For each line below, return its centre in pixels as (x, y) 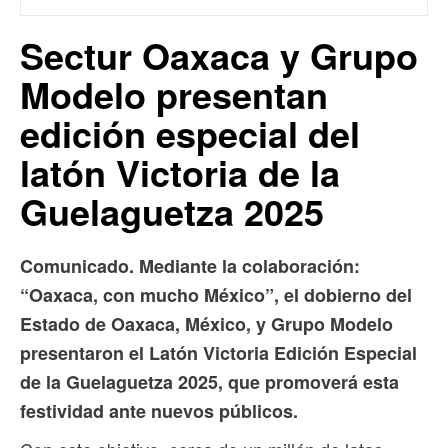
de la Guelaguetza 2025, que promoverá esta (209, 382)
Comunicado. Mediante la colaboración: (190, 266)
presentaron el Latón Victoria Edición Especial (218, 353)
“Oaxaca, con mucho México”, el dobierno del (216, 295)
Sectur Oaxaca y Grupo (219, 55)
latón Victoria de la (180, 172)
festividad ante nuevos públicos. (159, 411)
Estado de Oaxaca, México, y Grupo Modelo (206, 324)
